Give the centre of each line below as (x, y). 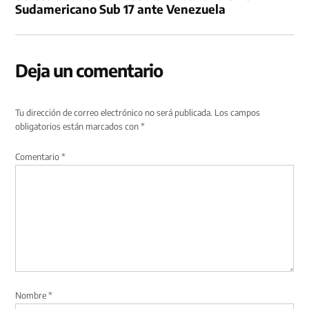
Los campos (238, 112)
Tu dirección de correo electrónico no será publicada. (114, 112)
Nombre (32, 295)
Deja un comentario (89, 70)
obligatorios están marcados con (78, 126)
